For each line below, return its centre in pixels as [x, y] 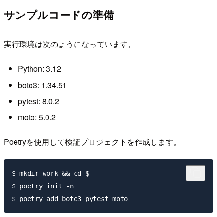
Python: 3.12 [39, 69]
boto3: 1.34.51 [42, 85]
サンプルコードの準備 [59, 14]
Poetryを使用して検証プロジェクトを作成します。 [93, 141]
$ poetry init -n [43, 186]
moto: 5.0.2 [37, 117]
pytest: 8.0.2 [38, 101]
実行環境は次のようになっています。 [70, 44]
